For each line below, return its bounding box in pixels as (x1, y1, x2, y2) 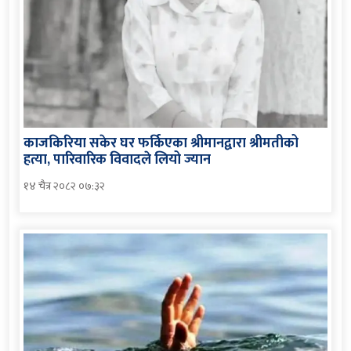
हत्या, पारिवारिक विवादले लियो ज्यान (24, 147, 211, 172)
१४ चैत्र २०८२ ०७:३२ (24, 176, 105, 195)
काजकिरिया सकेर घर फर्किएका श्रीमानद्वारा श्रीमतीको (24, 131, 299, 155)
